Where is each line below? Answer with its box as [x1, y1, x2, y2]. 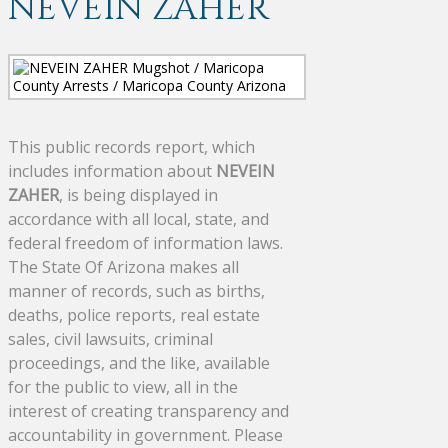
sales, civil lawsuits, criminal [8, 327, 213, 350]
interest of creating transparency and [8, 399, 289, 422]
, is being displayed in [59, 183, 218, 206]
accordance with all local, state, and [8, 207, 269, 230]
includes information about [8, 159, 216, 182]
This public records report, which [8, 135, 255, 158]
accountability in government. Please [8, 423, 283, 446]
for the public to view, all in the [8, 375, 238, 398]
